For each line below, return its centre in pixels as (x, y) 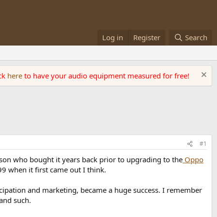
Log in (113, 37)
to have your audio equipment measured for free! (107, 76)
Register (147, 37)
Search (196, 37)
